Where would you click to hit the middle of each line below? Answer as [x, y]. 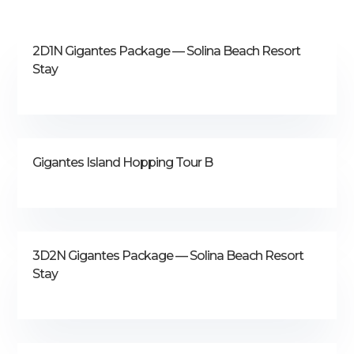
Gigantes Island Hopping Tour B [123, 162]
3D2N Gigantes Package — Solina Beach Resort [168, 255]
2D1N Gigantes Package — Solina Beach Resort [167, 51]
